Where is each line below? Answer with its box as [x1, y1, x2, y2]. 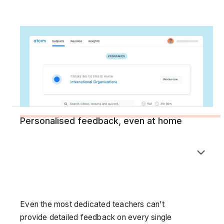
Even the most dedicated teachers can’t [20, 199, 164, 209]
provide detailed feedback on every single [20, 212, 172, 222]
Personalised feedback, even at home [20, 115, 182, 126]
